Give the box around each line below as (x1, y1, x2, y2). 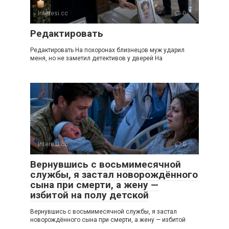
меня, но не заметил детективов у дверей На (30, 55, 163, 62)
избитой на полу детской (30, 189, 149, 201)
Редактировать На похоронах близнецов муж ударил (30, 47, 185, 54)
